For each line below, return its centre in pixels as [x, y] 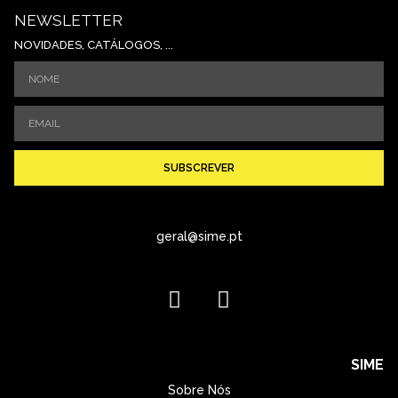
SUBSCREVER [199, 167]
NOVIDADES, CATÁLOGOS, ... [94, 44]
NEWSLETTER [68, 20]
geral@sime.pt [199, 236]
